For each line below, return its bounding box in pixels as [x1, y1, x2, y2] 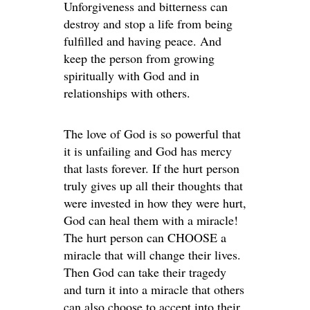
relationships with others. [64, 84, 190, 101]
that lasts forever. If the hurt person [64, 160, 239, 176]
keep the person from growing [64, 50, 215, 66]
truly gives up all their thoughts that [64, 177, 243, 194]
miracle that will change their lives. [64, 246, 241, 263]
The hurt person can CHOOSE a [64, 229, 226, 246]
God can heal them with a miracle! [64, 212, 238, 228]
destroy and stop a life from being [64, 15, 232, 32]
